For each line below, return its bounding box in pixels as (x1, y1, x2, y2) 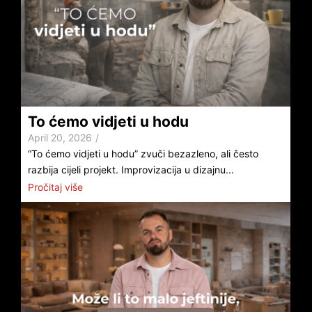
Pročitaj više (28, 180, 83, 193)
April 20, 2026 (28, 132, 92, 144)
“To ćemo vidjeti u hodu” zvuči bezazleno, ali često (28, 148, 258, 160)
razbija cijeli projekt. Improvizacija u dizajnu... (28, 164, 234, 176)
